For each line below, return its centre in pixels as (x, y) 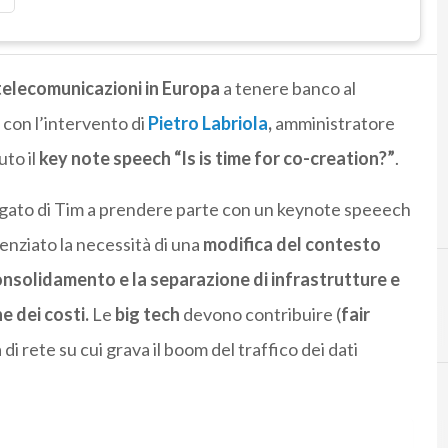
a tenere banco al (287, 88)
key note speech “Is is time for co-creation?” (216, 158)
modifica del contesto (291, 244)
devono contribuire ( (260, 314)
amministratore (333, 123)
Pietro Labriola (206, 123)
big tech (147, 314)
